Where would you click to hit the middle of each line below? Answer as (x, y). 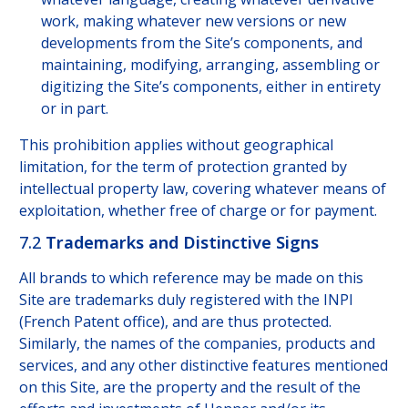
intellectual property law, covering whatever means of (202, 189)
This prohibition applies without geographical (176, 145)
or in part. (74, 109)
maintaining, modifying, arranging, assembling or (210, 65)
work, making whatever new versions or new (193, 21)
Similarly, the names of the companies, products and (197, 344)
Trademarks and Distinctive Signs (182, 242)
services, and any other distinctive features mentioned (203, 366)
